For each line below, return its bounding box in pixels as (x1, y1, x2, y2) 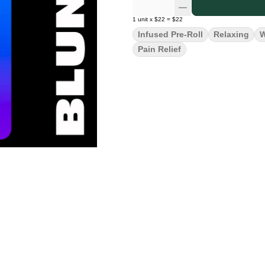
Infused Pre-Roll (138, 30, 203, 39)
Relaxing (214, 30, 249, 39)
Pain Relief (138, 44, 181, 54)
